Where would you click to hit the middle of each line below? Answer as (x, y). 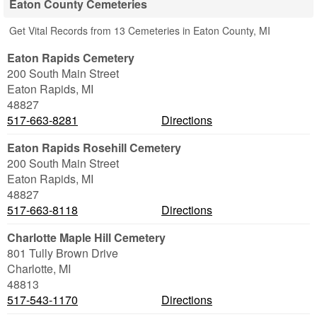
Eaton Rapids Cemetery (71, 58)
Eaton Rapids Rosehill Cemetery (94, 148)
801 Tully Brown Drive (63, 253)
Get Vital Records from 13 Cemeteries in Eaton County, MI (140, 30)
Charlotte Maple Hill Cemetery (86, 237)
